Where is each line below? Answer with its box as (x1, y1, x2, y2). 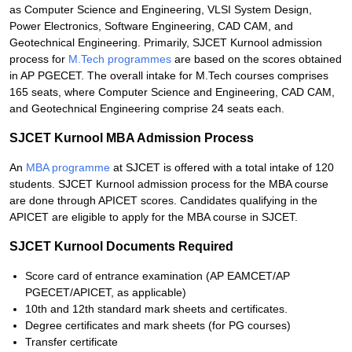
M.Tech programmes (68, 53, 171, 65)
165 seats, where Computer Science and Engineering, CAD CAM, (9, 86, 335, 98)
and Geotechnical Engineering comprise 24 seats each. (9, 102, 284, 115)
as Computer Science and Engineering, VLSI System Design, (9, 3, 312, 16)
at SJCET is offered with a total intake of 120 (110, 161, 334, 174)
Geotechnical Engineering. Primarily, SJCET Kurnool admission (9, 36, 322, 49)
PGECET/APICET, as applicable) (25, 286, 186, 299)
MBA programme (26, 161, 110, 174)
